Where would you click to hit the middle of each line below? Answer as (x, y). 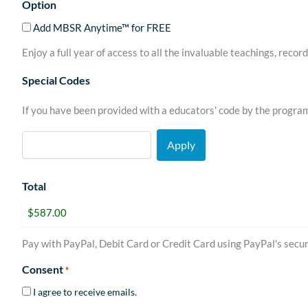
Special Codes (56, 80)
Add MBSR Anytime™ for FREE (102, 27)
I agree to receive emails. (85, 291)
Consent (43, 269)
